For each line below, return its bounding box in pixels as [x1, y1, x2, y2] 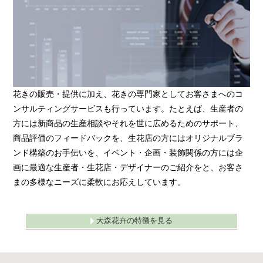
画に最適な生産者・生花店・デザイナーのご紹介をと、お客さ [13, 162, 244, 172]
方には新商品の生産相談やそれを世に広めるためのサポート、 [13, 118, 244, 128]
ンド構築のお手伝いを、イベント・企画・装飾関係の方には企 [13, 147, 244, 157]
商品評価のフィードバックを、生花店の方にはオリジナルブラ [13, 133, 244, 143]
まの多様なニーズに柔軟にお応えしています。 [13, 177, 186, 187]
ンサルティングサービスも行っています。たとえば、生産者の [13, 103, 244, 113]
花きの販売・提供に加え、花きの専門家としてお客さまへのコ [13, 89, 244, 99]
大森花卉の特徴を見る [96, 216, 173, 225]
